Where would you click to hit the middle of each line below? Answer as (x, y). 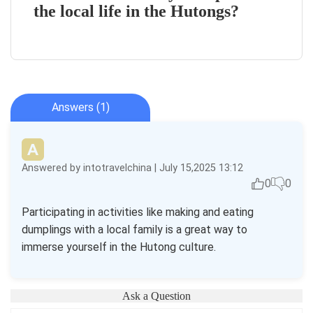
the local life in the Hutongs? (136, 11)
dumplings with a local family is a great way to (134, 230)
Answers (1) (80, 107)
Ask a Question (156, 296)
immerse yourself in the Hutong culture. (119, 247)
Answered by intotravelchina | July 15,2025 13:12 (132, 168)
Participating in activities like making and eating (138, 212)
